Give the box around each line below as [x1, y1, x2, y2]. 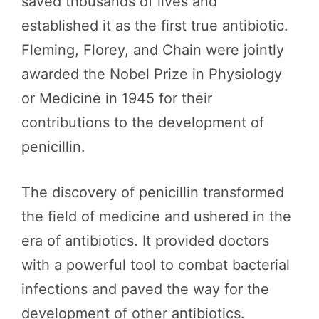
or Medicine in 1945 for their [21, 90, 212, 107]
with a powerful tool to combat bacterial [21, 256, 290, 273]
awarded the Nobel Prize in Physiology [21, 66, 282, 83]
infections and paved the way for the [21, 281, 269, 298]
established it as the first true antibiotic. [21, 17, 288, 34]
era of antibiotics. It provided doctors [21, 232, 269, 249]
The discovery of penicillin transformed [21, 184, 284, 201]
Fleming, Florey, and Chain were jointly [21, 41, 284, 58]
